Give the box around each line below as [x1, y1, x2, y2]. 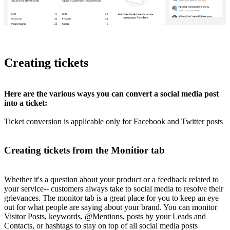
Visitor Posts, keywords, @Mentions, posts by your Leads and [4, 212, 206, 221]
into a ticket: [4, 98, 47, 107]
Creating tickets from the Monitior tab [4, 145, 165, 156]
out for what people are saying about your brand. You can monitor [4, 203, 217, 212]
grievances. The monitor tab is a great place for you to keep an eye [4, 194, 219, 203]
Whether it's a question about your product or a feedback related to [4, 175, 219, 184]
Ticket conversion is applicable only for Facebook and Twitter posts [4, 117, 223, 126]
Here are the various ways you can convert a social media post [4, 89, 219, 98]
